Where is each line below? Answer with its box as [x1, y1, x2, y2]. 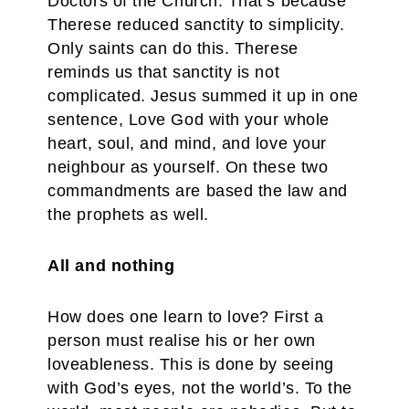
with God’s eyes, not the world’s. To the [47, 379, 352, 397]
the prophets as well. [47, 205, 209, 224]
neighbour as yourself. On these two [47, 158, 329, 176]
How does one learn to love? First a [47, 308, 324, 326]
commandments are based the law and [47, 182, 348, 200]
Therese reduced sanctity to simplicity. [47, 16, 345, 34]
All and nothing [47, 257, 175, 275]
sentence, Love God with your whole [47, 110, 330, 129]
